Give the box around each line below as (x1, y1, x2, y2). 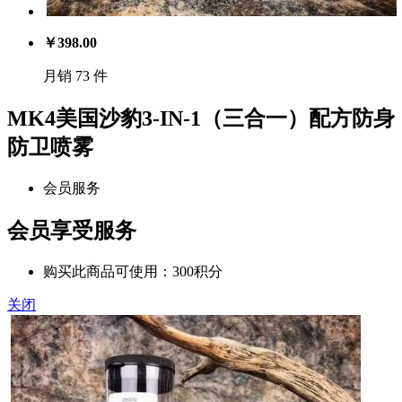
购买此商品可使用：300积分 (43, 263, 223, 279)
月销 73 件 (43, 68, 108, 83)
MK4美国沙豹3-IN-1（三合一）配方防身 (7, 106, 395, 130)
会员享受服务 (7, 218, 136, 242)
